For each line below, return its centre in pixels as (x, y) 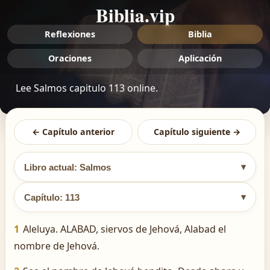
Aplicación (200, 58)
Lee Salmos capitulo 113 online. (87, 88)
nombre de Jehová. (57, 246)
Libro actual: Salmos (67, 167)
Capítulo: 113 (52, 197)
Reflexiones (70, 34)
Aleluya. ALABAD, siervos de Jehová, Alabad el (124, 229)
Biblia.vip (135, 15)
